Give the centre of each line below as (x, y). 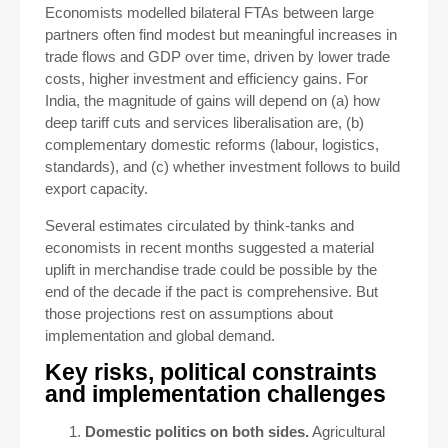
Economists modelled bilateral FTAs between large (209, 12)
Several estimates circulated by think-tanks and (199, 225)
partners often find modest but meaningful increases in (221, 34)
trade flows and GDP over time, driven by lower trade (217, 56)
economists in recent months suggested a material (209, 247)
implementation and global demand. (160, 335)
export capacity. (96, 188)
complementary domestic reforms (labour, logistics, (212, 144)
